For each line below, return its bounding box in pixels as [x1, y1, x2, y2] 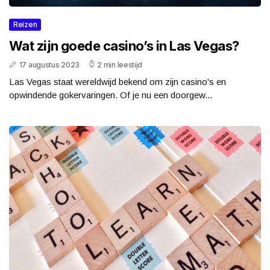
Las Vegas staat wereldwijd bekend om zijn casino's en [9, 77, 226, 87]
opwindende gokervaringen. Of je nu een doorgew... [9, 90, 212, 101]
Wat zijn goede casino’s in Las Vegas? [9, 38, 239, 54]
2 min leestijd [97, 60, 143, 70]
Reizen [13, 20, 37, 30]
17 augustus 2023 [19, 60, 80, 70]
